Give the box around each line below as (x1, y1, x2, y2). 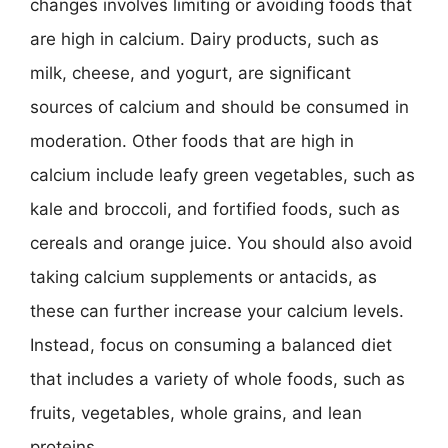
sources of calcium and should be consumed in (30, 97, 409, 117)
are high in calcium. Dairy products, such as (30, 29, 379, 49)
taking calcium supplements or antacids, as (30, 267, 377, 287)
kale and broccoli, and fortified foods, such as (30, 199, 400, 219)
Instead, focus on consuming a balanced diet (30, 335, 392, 355)
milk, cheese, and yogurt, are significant (30, 63, 351, 83)
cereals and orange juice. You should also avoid (30, 233, 413, 253)
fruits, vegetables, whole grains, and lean (30, 403, 362, 423)
